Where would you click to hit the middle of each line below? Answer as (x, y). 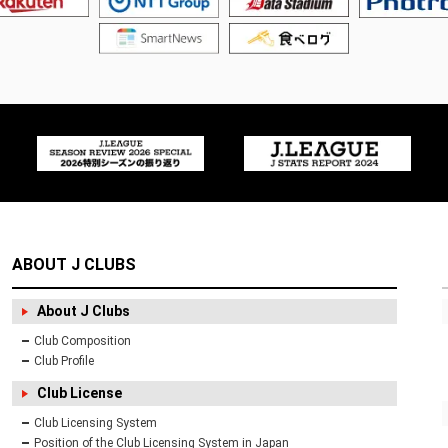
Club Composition (83, 341)
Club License (80, 393)
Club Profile (64, 361)
